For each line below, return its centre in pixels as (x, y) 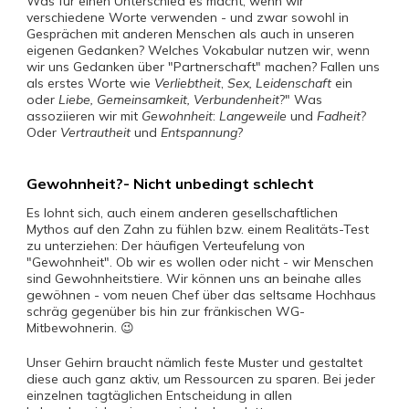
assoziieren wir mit (84, 116)
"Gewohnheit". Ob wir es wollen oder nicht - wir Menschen (200, 262)
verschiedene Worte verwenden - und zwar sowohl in (188, 17)
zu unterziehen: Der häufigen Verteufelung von (166, 246)
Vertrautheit (95, 132)
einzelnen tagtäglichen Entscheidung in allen (159, 395)
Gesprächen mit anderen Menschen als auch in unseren (190, 34)
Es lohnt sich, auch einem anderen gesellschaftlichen (182, 213)
